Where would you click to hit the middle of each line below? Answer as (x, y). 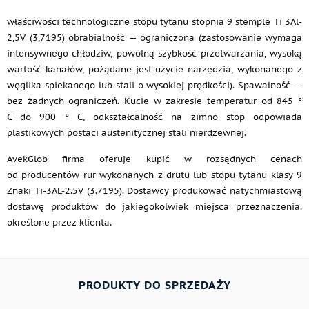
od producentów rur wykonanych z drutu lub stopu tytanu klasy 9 (154, 175)
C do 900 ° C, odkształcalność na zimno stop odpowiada (154, 117)
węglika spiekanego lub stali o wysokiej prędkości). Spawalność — (154, 85)
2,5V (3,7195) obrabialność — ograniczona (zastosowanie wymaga (154, 37)
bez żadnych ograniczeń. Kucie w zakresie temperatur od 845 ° (154, 101)
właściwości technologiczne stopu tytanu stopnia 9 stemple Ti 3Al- (154, 21)
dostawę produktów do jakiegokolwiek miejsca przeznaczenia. (154, 206)
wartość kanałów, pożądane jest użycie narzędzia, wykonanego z (154, 69)
